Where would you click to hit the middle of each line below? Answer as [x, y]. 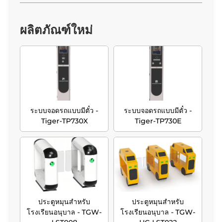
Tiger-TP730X [64, 121]
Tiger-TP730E [158, 121]
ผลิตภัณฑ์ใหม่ [56, 29]
